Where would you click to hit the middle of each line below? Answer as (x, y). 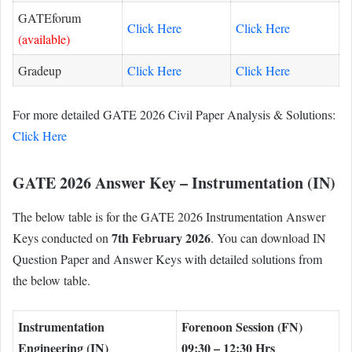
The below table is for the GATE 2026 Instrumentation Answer (169, 216)
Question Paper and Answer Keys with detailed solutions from (167, 258)
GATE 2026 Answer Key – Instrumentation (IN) (174, 183)
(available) (44, 38)
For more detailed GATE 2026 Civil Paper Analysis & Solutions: (174, 115)
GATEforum (49, 17)
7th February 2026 (161, 237)
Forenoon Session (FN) (242, 326)
